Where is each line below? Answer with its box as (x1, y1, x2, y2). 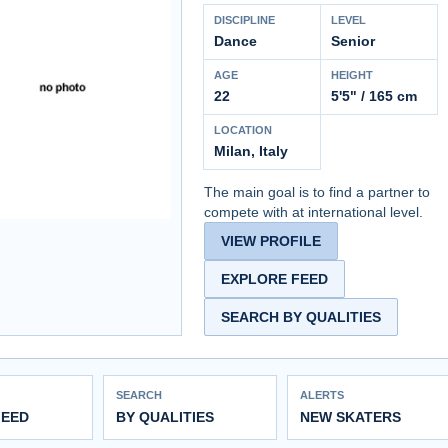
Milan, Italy (214, 142, 288, 159)
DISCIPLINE (214, 13, 275, 26)
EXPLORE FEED (221, 270, 328, 287)
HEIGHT (331, 68, 373, 81)
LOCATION (214, 123, 272, 136)
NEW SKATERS (300, 408, 401, 425)
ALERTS (300, 388, 344, 401)
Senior (331, 32, 375, 49)
